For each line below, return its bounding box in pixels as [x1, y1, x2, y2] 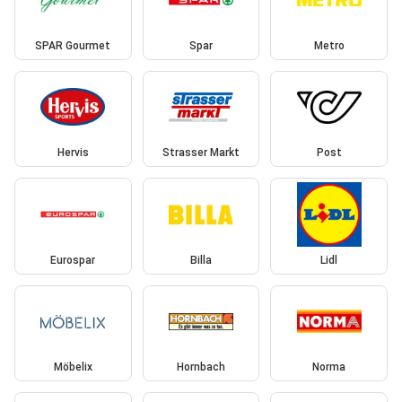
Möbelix [53, 361, 92, 374]
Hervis [57, 146, 89, 160]
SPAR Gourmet [35, 39, 111, 52]
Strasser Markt [162, 146, 240, 160]
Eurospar [50, 253, 96, 267]
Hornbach [176, 361, 225, 374]
